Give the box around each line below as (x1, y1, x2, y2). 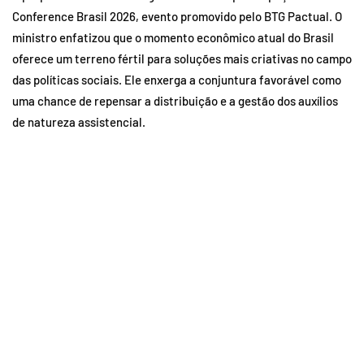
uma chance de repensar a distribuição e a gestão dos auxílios (12, 93, 338, 108)
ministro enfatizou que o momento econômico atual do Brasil (12, 29, 334, 45)
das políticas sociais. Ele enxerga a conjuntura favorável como (12, 71, 341, 87)
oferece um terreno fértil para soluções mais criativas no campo (12, 50, 352, 66)
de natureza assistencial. (12, 114, 145, 129)
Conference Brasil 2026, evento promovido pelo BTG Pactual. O (12, 8, 342, 24)
